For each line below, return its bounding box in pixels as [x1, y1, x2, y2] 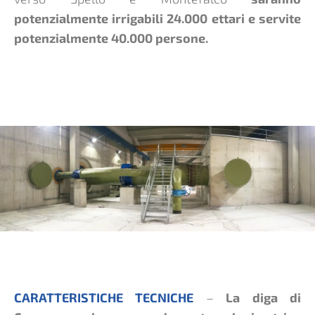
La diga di [213, 290, 302, 306]
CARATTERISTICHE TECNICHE [14, 290, 206, 306]
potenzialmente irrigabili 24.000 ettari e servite [14, 10, 301, 26]
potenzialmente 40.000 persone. [14, 30, 208, 46]
